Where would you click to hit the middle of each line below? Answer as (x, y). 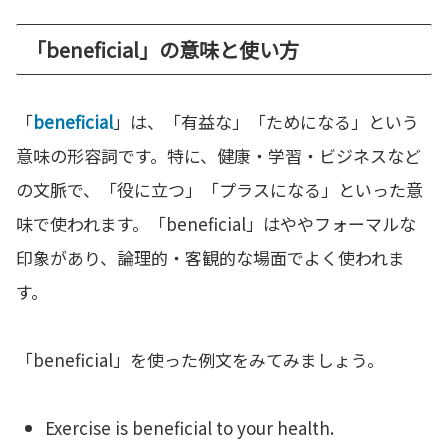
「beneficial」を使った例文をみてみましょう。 (200, 360)
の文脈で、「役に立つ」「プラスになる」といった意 (219, 190)
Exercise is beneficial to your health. (190, 428)
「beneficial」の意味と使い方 (162, 50)
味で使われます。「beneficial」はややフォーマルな (216, 224)
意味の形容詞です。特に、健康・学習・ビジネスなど (218, 156)
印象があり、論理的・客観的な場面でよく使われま (210, 258)
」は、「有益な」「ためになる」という (266, 122)
